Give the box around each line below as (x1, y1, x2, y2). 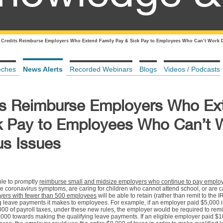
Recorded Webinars (70, 65, 132, 73)
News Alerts (23, 65, 63, 73)
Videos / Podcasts (164, 65, 220, 73)
